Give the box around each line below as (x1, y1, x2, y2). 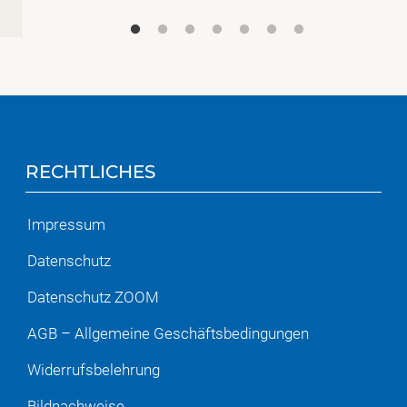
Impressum (26, 215, 105, 234)
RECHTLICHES (25, 160, 155, 183)
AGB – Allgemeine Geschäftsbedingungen (26, 324, 309, 343)
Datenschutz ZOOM (26, 288, 159, 307)
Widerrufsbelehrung (26, 361, 160, 380)
